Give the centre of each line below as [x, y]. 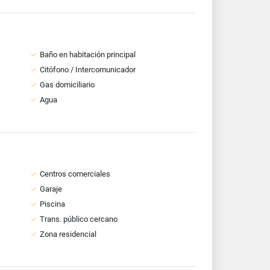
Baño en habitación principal [87, 55]
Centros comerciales [75, 174]
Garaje [51, 189]
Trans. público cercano [78, 219]
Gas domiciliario [67, 85]
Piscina [52, 204]
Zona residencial [68, 234]
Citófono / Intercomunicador [87, 70]
